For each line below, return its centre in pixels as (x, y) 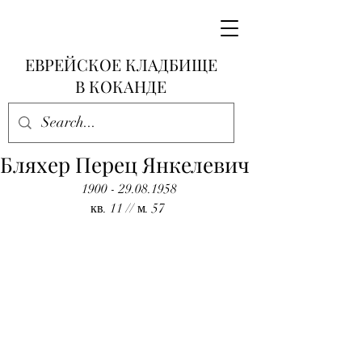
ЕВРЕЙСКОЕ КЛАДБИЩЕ (121, 64)
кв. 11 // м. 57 (129, 208)
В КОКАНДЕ (121, 86)
